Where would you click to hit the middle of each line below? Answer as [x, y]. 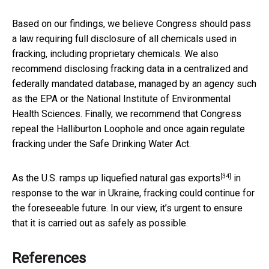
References [49, 258]
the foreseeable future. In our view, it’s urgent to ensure [127, 208]
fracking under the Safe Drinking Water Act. [101, 144]
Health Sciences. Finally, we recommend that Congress [127, 113]
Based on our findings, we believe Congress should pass [131, 23]
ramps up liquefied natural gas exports [140, 178]
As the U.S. [36, 178]
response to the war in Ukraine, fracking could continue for [133, 193]
